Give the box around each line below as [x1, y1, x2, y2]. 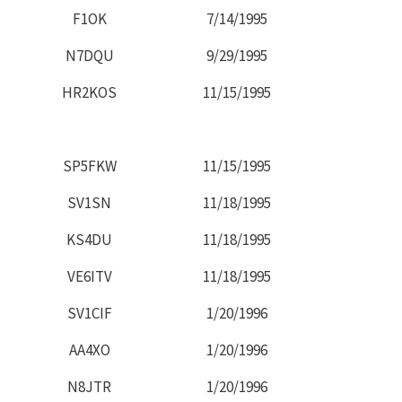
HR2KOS [62, 82, 117, 102]
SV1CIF [66, 302, 112, 323]
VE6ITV [66, 266, 112, 286]
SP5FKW [62, 155, 117, 176]
